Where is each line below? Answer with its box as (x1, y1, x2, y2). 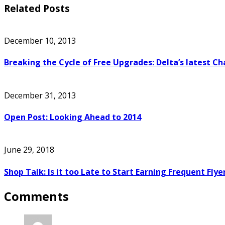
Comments (4, 187, 69, 204)
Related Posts (4, 2, 70, 15)
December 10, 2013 (4, 35, 76, 47)
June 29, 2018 (4, 144, 54, 156)
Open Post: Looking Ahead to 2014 (4, 111, 141, 123)
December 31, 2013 (4, 89, 76, 101)
